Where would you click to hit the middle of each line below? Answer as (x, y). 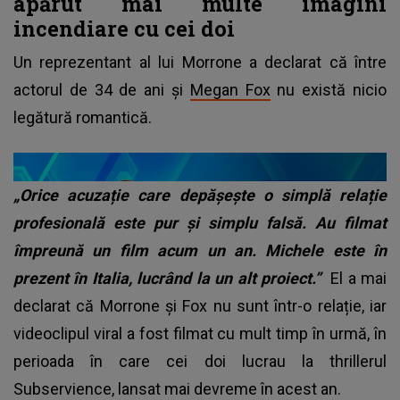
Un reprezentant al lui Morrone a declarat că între (200, 62)
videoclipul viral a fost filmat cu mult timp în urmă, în (200, 333)
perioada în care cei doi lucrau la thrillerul (200, 361)
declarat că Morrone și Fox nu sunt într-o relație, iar (200, 305)
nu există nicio (329, 89)
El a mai (359, 278)
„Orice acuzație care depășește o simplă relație (200, 195)
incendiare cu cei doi (124, 28)
